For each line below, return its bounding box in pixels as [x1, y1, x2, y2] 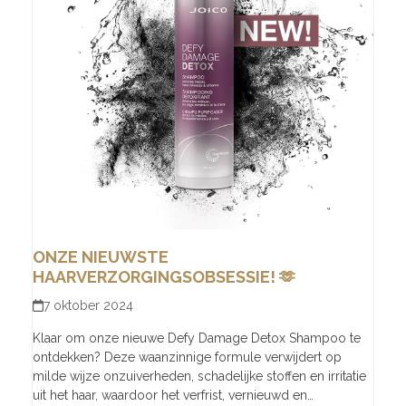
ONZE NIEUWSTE [32, 247, 169, 267]
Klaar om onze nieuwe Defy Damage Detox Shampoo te [32, 331, 361, 346]
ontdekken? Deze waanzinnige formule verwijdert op [32, 350, 342, 365]
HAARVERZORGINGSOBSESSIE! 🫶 [32, 267, 295, 287]
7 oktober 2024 [43, 298, 134, 314]
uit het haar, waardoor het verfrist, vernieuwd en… [32, 388, 314, 403]
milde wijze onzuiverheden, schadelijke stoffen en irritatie [32, 369, 366, 384]
